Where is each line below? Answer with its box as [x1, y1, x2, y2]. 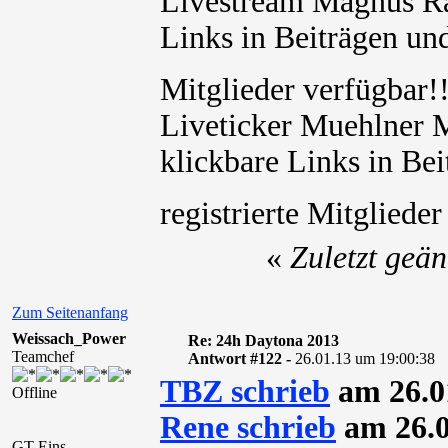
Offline [12, 384, 57, 401]
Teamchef [12, 348, 74, 365]
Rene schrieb [160, 410, 336, 445]
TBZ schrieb [160, 374, 330, 409]
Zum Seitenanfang [12, 304, 128, 321]
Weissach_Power [12, 330, 126, 347]
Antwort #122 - [187, 350, 295, 367]
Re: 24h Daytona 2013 [187, 332, 339, 349]
